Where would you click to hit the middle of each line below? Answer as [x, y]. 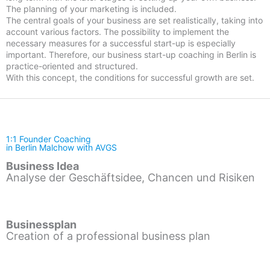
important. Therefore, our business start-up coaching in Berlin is [131, 55]
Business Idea [42, 166]
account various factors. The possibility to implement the [118, 32]
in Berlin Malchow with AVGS [61, 147]
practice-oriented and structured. [72, 66]
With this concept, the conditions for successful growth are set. [130, 78]
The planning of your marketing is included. [91, 9]
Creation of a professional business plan [108, 236]
